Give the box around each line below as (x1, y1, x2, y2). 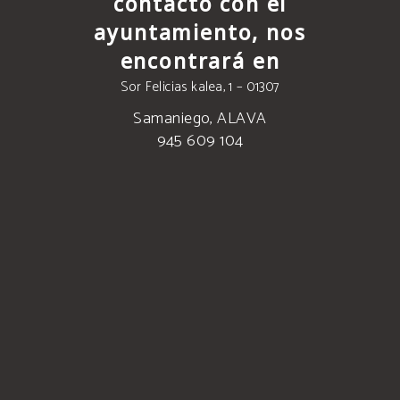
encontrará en (120, 46, 280, 76)
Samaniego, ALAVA (133, 105, 267, 133)
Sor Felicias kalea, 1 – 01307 (121, 76, 279, 99)
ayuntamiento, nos (94, 18, 306, 47)
